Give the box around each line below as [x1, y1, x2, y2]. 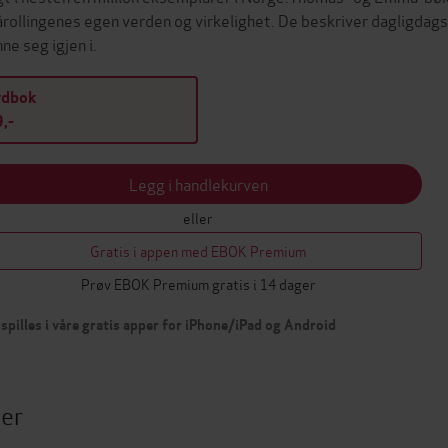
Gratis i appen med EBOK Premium [90, 240, 306, 261]
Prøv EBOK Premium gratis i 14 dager [80, 273, 316, 294]
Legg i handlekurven [128, 172, 268, 195]
